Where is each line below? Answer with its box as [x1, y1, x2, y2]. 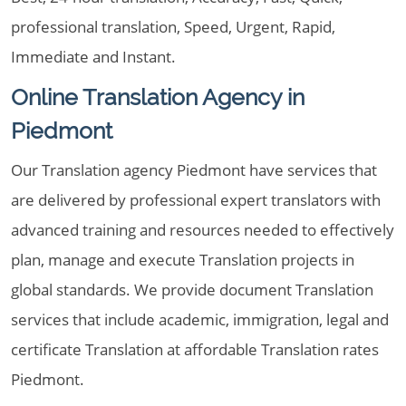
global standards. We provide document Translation [11, 279, 373, 300]
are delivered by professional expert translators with [11, 189, 381, 210]
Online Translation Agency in [11, 83, 304, 111]
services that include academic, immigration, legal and [11, 309, 389, 330]
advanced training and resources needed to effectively [11, 219, 394, 240]
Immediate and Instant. [11, 46, 176, 67]
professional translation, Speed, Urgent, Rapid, [11, 16, 335, 37]
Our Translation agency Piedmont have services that [11, 159, 377, 180]
